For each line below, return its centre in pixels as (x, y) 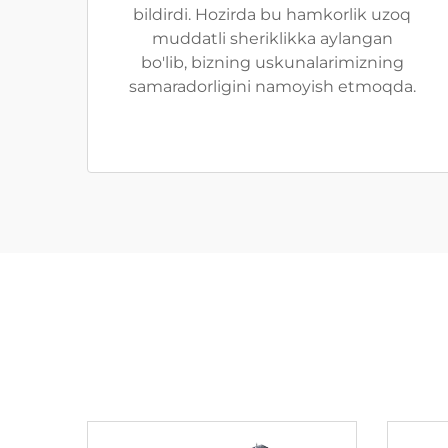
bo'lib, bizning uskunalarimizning (272, 62)
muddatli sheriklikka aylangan (272, 38)
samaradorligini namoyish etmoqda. (272, 86)
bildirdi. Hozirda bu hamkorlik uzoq (272, 14)
